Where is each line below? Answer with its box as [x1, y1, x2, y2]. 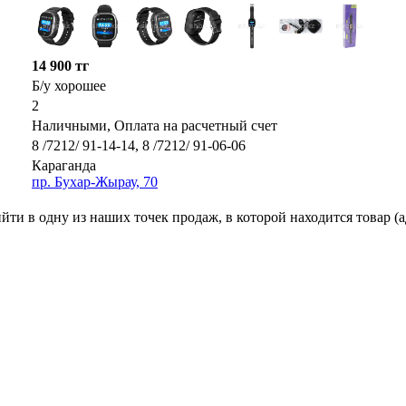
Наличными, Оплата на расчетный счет [32, 117, 277, 133]
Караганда [32, 157, 96, 173]
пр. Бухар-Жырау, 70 [32, 173, 158, 189]
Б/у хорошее [32, 77, 106, 93]
